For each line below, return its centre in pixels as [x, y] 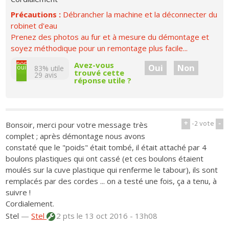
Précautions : [37, 14]
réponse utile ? [103, 80]
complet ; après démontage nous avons [76, 136]
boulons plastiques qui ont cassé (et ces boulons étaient [105, 159]
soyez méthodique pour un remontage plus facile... [99, 48]
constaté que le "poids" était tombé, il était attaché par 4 [106, 147]
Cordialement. [30, 204]
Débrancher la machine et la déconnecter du [140, 14]
